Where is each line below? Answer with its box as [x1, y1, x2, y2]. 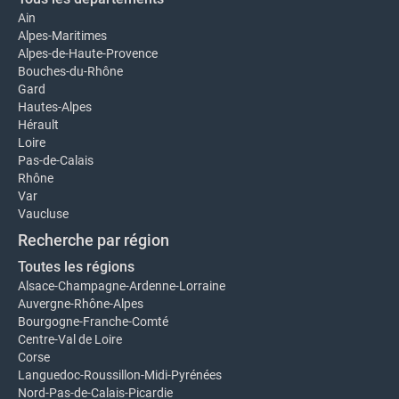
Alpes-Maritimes [18, 28, 107, 43]
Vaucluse [18, 207, 69, 221]
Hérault [18, 118, 59, 132]
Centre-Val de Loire [18, 332, 122, 346]
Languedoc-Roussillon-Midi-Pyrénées [18, 368, 222, 382]
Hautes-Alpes [18, 100, 92, 114]
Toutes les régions [18, 258, 134, 275]
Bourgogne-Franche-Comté [18, 314, 168, 329]
